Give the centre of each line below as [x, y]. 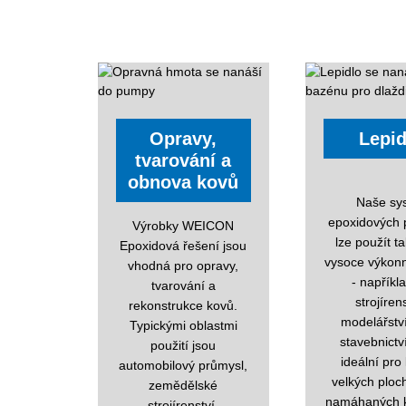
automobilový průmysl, [184, 365]
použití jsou [184, 345]
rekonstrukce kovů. [184, 305]
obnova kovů [184, 182]
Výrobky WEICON [184, 225]
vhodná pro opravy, [184, 265]
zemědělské [184, 385]
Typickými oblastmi [183, 325]
